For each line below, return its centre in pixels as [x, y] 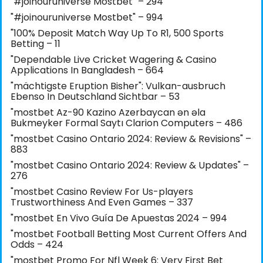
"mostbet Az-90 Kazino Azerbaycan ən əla [108, 113]
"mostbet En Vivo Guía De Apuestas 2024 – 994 [119, 218]
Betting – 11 [36, 44]
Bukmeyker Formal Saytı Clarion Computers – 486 [127, 123]
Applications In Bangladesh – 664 [87, 70]
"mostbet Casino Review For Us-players [102, 192]
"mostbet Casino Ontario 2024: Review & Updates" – [130, 166]
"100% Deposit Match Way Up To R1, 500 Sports [117, 33]
